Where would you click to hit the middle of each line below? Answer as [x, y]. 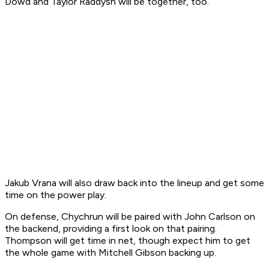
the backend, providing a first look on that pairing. [111, 229]
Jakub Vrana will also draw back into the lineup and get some [134, 183]
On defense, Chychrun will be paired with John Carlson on [130, 217]
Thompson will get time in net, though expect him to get [128, 241]
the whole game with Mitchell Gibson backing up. [110, 253]
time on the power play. [56, 195]
